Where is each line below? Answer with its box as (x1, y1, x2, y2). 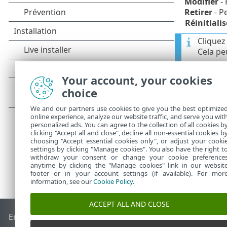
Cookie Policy (93, 177, 133, 186)
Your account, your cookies (62, 72, 212, 88)
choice (62, 85, 97, 100)
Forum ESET (158, 211, 204, 223)
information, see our (30, 177, 93, 186)
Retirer (184, 6, 212, 18)
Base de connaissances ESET (49, 211, 158, 223)
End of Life (9, 211, 50, 223)
